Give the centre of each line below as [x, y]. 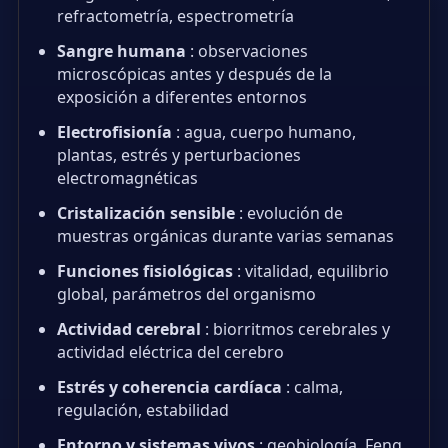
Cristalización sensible [146, 213]
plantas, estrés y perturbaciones [179, 155]
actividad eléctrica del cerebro [170, 352]
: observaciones [247, 51]
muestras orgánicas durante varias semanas [225, 236]
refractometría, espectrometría [175, 16]
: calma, [312, 387]
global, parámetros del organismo [186, 294]
